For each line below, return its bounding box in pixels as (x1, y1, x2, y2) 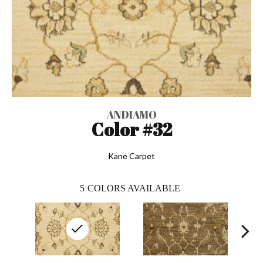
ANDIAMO (106, 107, 157, 122)
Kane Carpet (108, 150, 155, 161)
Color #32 (91, 117, 172, 141)
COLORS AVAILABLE (87, 183, 180, 193)
